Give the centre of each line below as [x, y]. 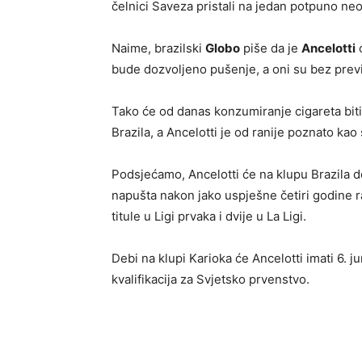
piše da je [271, 48]
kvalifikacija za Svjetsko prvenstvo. [210, 279]
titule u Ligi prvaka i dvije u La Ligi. [209, 216]
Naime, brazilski [158, 48]
